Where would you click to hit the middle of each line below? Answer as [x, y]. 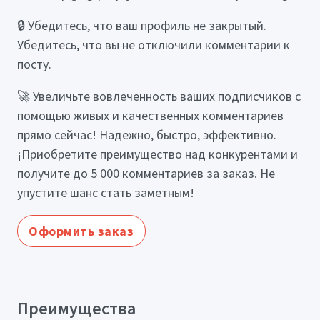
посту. [34, 64]
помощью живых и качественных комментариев [150, 115]
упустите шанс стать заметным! [106, 192]
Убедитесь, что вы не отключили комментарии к [154, 44]
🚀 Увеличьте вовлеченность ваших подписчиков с [159, 96]
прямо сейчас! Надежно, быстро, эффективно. [147, 134]
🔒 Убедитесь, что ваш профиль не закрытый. [142, 25]
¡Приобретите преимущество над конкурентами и [157, 154]
